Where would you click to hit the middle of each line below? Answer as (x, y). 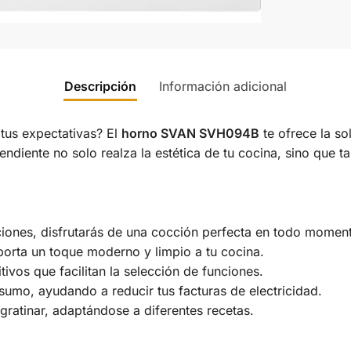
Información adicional (223, 86)
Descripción (100, 86)
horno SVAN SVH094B (190, 133)
